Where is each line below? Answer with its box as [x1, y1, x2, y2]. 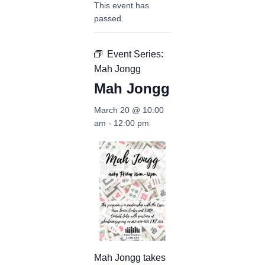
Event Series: [107, 49, 163, 59]
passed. [94, 14, 124, 23]
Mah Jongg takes [94, 253, 166, 263]
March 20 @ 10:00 [94, 105, 164, 115]
